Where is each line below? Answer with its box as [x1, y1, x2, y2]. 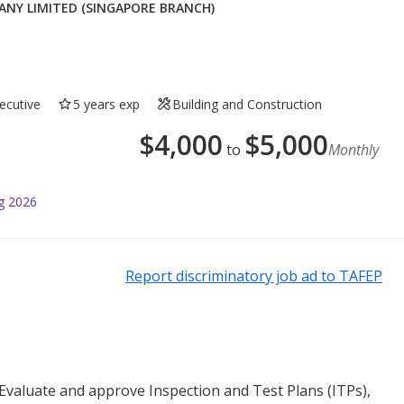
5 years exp [73, 95, 141, 113]
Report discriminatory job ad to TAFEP [125, 265, 382, 286]
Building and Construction [172, 95, 323, 113]
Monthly [328, 139, 379, 160]
